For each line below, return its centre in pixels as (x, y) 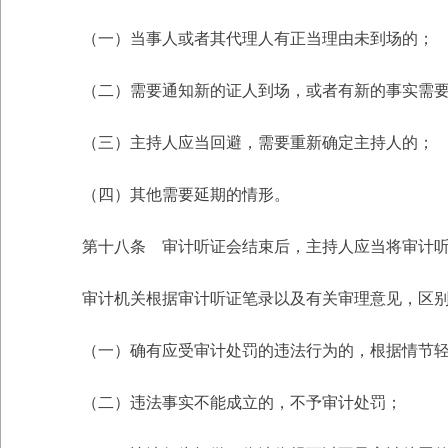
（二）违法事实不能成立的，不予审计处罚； (242, 402)
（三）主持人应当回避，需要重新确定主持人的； (258, 142)
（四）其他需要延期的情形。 (186, 194)
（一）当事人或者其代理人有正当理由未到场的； (258, 38)
